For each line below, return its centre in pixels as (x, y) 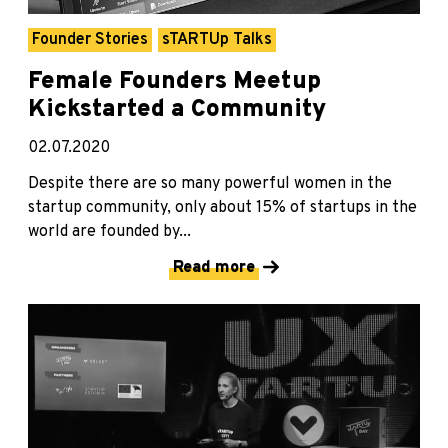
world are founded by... (109, 231)
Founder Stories (90, 39)
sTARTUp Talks (217, 39)
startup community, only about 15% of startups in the (222, 207)
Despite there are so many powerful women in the (210, 183)
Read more (214, 267)
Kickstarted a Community (177, 109)
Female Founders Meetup (174, 81)
